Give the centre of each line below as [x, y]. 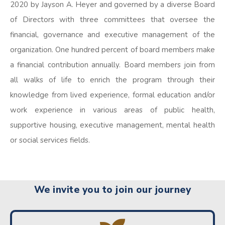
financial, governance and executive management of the [113, 34]
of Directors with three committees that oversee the [113, 19]
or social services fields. [50, 140]
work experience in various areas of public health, [113, 110]
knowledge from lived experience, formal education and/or [113, 95]
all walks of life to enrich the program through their [113, 80]
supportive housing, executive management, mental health [113, 125]
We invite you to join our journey [113, 190]
